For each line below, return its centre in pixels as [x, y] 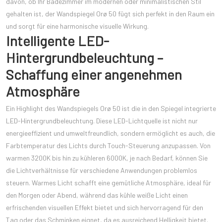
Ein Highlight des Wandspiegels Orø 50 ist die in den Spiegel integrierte [111, 109]
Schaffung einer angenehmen [94, 75]
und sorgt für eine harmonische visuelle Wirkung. [77, 26]
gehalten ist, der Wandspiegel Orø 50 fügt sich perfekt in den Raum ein [110, 14]
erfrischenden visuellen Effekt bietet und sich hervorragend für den [105, 208]
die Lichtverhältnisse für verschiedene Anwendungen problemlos [102, 170]
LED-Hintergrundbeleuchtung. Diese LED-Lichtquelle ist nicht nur [102, 121]
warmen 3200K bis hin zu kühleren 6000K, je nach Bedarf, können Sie [107, 158]
